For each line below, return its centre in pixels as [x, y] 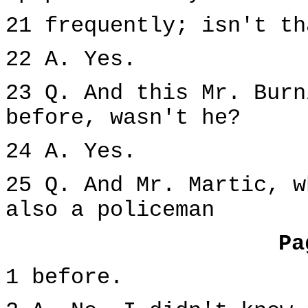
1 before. [64, 278]
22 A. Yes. [71, 60]
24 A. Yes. [71, 152]
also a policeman [110, 210]
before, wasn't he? [123, 118]
